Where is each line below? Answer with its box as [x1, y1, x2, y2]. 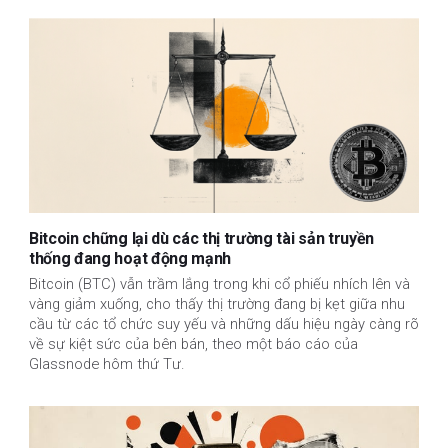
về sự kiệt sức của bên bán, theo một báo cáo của [29, 335, 358, 354]
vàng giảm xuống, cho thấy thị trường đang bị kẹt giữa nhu [29, 295, 405, 314]
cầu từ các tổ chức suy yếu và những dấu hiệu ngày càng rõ [29, 315, 419, 334]
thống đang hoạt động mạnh [29, 249, 231, 269]
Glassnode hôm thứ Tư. [29, 355, 185, 374]
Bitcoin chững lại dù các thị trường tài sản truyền [29, 229, 374, 249]
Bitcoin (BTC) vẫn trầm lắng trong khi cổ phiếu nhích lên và [29, 275, 410, 294]
